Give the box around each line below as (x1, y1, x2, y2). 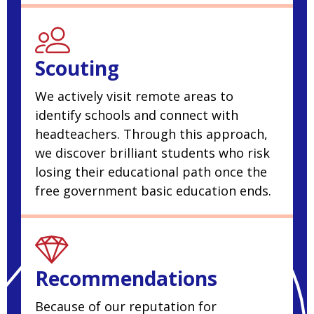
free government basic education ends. (35, 182, 271, 200)
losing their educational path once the (35, 163, 267, 181)
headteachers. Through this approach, (35, 125, 268, 143)
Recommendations (35, 265, 217, 292)
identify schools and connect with (35, 107, 238, 124)
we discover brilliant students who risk (35, 144, 270, 162)
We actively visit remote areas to (35, 88, 233, 105)
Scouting (35, 55, 119, 82)
